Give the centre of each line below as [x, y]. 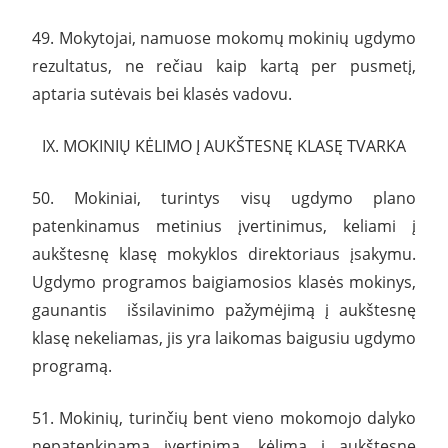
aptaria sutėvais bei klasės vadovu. [162, 93]
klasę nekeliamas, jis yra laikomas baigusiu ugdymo [224, 337]
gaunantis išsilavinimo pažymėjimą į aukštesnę [224, 309]
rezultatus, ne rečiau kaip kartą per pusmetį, [224, 65]
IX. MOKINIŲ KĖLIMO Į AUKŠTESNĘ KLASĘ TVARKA [224, 145]
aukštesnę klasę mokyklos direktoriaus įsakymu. [224, 253]
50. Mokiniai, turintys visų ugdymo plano [224, 197]
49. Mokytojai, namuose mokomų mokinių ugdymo [224, 37]
